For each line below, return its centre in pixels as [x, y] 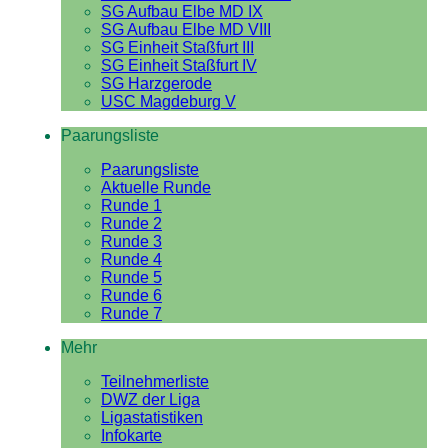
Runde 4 [131, 259]
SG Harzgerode [156, 83]
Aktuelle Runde [155, 187]
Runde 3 [131, 241]
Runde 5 [131, 277]
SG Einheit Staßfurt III [177, 47]
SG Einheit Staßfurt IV [178, 65]
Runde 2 [131, 223]
